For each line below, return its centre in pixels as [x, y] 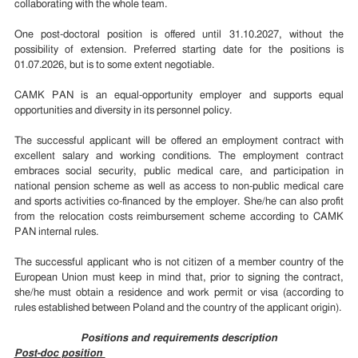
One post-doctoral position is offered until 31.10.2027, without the [179, 35]
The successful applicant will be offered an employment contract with [179, 141]
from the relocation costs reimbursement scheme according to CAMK [179, 217]
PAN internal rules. [56, 233]
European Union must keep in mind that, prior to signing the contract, [179, 278]
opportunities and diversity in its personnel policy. [123, 111]
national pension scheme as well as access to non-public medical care [179, 187]
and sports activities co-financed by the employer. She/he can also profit [179, 202]
